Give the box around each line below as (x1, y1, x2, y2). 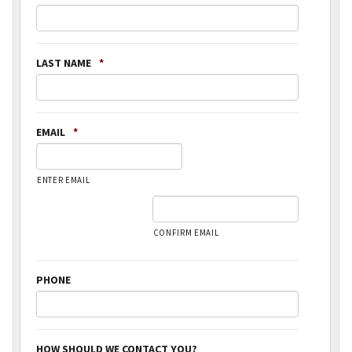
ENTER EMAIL (37, 174, 90, 185)
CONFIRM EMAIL (152, 226, 219, 238)
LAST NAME (36, 55, 91, 70)
